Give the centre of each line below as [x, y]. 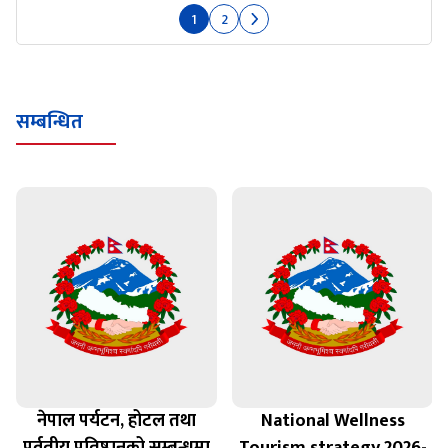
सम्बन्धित [49, 122]
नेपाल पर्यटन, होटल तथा [116, 421]
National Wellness [332, 421]
